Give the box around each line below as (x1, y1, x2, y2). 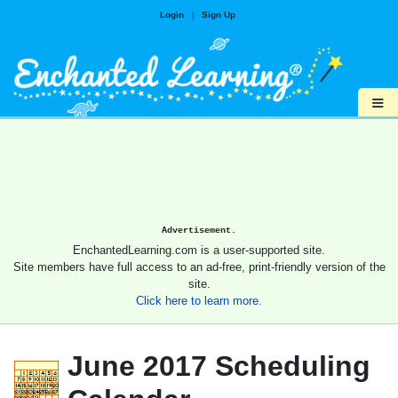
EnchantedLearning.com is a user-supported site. (73, 243, 325, 258)
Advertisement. (162, 225, 236, 236)
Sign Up (201, 10, 235, 20)
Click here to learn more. (136, 294, 262, 308)
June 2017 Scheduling (68, 350, 370, 383)
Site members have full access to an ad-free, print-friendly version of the (12, 260, 386, 275)
